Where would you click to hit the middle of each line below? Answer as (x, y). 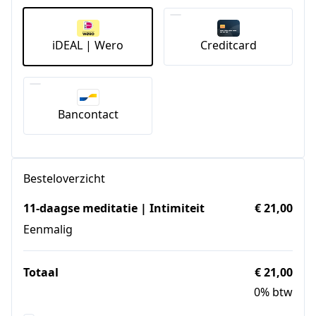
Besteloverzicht (64, 178)
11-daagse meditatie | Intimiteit (114, 208)
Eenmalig (48, 229)
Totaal (41, 272)
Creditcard (228, 45)
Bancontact (88, 114)
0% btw (273, 292)
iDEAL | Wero (88, 45)
